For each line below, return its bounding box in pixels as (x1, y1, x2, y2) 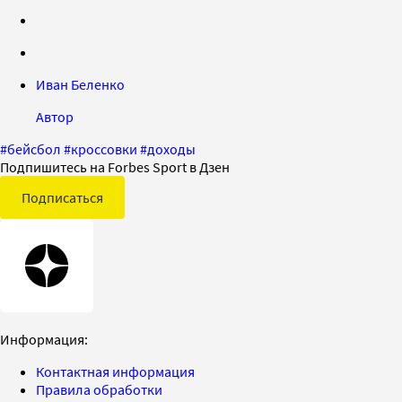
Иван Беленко (36, 75, 125, 94)
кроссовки (71, 140, 137, 159)
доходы (147, 140, 196, 159)
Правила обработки (36, 380, 162, 399)
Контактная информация (36, 363, 195, 381)
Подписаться (22, 188, 103, 207)
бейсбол (7, 140, 61, 159)
